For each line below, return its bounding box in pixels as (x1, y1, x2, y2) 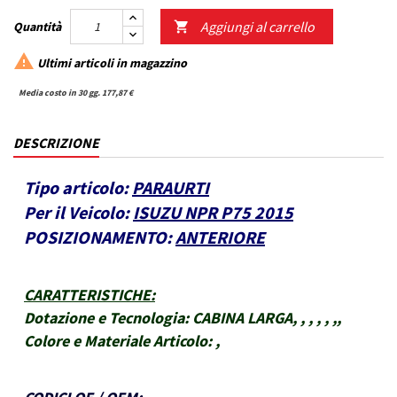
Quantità (13, 19, 61, 35)
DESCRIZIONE (13, 134, 99, 152)
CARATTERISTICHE (24, 284, 151, 306)
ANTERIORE (175, 226, 265, 249)
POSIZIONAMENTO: (24, 226, 172, 249)
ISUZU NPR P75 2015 (133, 201, 293, 224)
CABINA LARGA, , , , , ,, (192, 307, 341, 329)
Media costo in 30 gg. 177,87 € (19, 87, 133, 99)
